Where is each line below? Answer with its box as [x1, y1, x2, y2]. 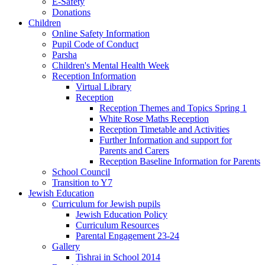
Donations [52, 7, 91, 18]
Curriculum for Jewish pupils [52, 199, 160, 209]
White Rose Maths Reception [99, 114, 209, 124]
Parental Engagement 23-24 [76, 231, 179, 241]
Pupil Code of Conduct [52, 39, 138, 50]
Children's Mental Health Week [52, 60, 169, 71]
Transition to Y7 [52, 177, 112, 188]
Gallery [52, 241, 80, 252]
